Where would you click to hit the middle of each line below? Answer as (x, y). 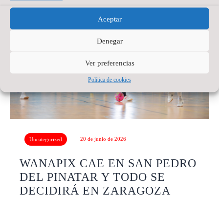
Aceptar (109, 19)
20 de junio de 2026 (103, 139)
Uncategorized (46, 140)
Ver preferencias (109, 63)
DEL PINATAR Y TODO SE (92, 177)
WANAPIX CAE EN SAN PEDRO (108, 163)
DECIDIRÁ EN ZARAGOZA (95, 190)
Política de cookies (109, 79)
